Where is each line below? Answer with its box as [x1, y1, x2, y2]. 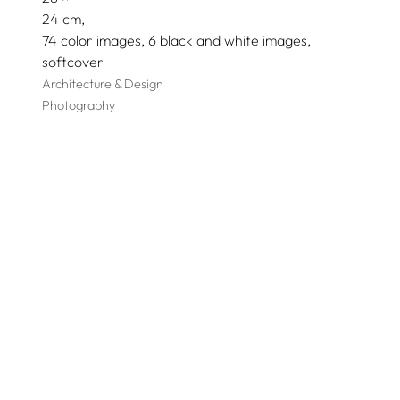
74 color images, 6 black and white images [41, 31, 307, 49]
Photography [41, 97, 115, 113]
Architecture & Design [41, 76, 163, 92]
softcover [41, 53, 104, 71]
